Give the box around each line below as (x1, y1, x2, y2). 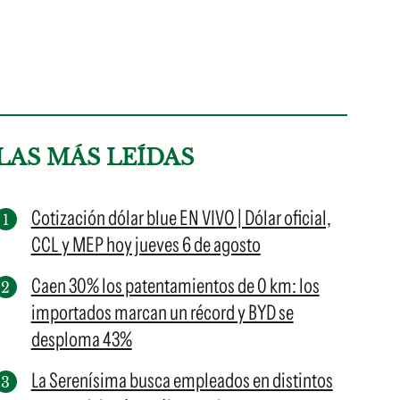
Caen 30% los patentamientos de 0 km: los (30, 273, 320, 298)
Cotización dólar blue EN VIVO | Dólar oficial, (30, 205, 331, 230)
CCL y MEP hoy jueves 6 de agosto (30, 232, 261, 257)
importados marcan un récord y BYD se (30, 300, 294, 325)
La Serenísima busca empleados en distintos (30, 368, 333, 393)
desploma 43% (30, 327, 132, 352)
